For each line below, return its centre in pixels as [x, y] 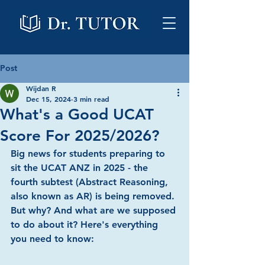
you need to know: [52, 239]
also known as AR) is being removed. [94, 196]
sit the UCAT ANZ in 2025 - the [81, 168]
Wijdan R [41, 88]
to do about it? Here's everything [86, 224]
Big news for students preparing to [89, 153]
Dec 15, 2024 [49, 99]
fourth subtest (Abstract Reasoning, [91, 182]
